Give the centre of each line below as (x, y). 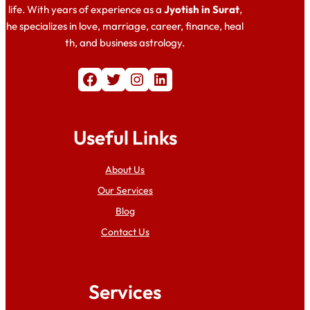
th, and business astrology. (125, 43)
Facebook (85, 79)
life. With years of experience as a (86, 10)
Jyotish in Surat (201, 10)
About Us (125, 170)
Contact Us (125, 232)
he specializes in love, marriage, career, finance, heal (125, 26)
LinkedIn (156, 79)
